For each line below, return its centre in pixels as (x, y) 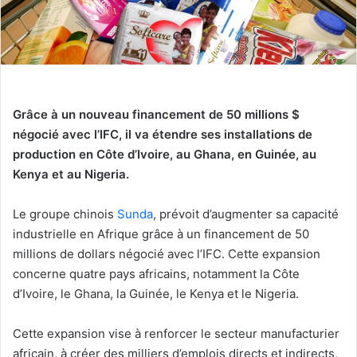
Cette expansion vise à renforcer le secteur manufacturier (176, 334)
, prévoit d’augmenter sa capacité (246, 214)
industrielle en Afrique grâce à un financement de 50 (161, 234)
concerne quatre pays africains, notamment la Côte (156, 274)
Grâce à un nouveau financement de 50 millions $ (156, 115)
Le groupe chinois (65, 214)
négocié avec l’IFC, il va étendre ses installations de (163, 135)
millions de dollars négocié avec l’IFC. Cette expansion (167, 254)
